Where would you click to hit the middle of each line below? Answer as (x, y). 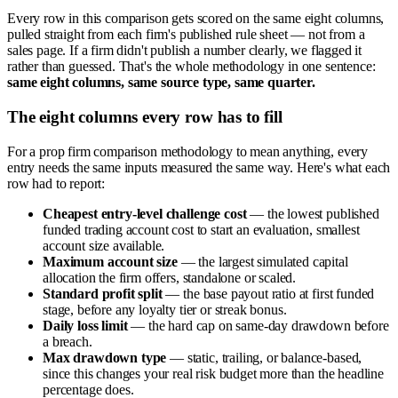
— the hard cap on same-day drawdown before (258, 325)
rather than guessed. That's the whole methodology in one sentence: (191, 67)
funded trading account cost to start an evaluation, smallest (201, 229)
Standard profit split (103, 293)
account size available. (104, 245)
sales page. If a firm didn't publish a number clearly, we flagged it (185, 51)
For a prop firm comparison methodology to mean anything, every (188, 151)
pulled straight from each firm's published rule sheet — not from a (186, 35)
